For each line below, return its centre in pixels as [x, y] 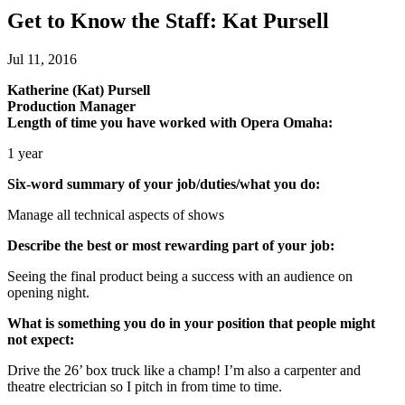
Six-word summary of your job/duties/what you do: [164, 184]
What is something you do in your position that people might [191, 323]
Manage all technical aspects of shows [116, 214]
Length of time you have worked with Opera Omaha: [170, 122]
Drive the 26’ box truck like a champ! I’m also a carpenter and [184, 370]
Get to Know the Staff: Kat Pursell [168, 20]
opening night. [48, 292]
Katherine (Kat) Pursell [79, 89]
